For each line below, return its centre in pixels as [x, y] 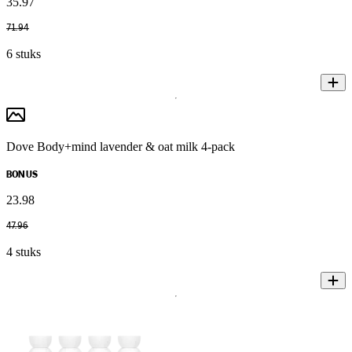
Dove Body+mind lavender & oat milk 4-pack [121, 146]
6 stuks [24, 53]
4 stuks [24, 251]
